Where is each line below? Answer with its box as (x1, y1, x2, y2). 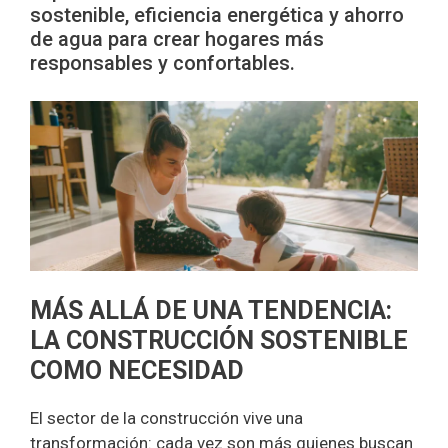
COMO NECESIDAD (30, 356, 244, 386)
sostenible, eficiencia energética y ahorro (30, 3, 404, 28)
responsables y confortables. (30, 51, 295, 76)
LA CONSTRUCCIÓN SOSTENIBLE (30, 326, 408, 356)
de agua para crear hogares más (30, 27, 324, 52)
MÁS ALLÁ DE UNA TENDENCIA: (30, 296, 392, 326)
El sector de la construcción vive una (30, 408, 303, 429)
